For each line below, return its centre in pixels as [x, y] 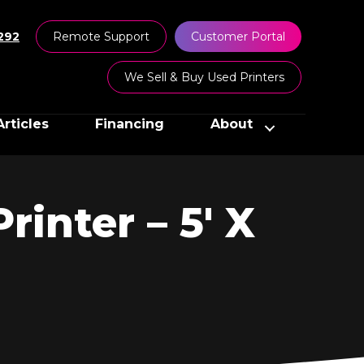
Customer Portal [238, 37]
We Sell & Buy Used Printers [204, 77]
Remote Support [101, 37]
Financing [129, 124]
